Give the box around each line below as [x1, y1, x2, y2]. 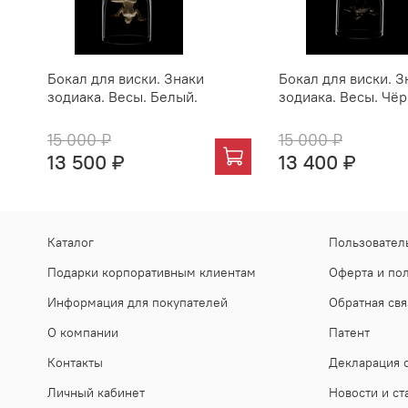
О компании [47, 323, 118, 341]
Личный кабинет [47, 383, 145, 401]
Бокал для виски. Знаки [47, 68, 204, 87]
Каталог [47, 233, 94, 250]
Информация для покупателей [47, 293, 228, 311]
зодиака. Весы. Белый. [47, 87, 198, 106]
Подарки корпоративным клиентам [47, 263, 256, 280]
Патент [329, 323, 370, 341]
